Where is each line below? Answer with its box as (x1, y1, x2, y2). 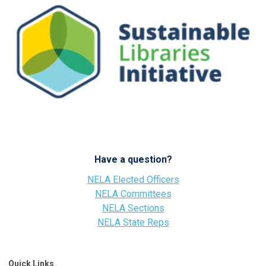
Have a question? (94, 154, 172, 166)
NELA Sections (102, 202, 164, 214)
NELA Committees (94, 188, 172, 200)
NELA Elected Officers (87, 174, 179, 186)
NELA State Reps (97, 217, 169, 229)
